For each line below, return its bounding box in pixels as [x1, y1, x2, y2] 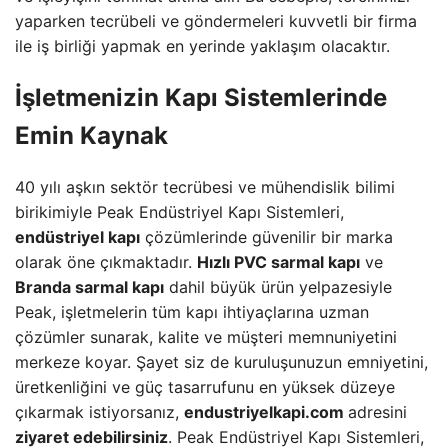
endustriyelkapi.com [184, 402, 348, 423]
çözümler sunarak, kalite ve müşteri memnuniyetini [15, 327, 397, 348]
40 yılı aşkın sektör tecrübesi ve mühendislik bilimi [15, 177, 395, 198]
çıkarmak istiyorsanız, [15, 402, 184, 423]
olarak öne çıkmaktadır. [15, 252, 197, 273]
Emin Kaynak [15, 121, 168, 151]
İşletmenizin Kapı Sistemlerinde [15, 83, 387, 113]
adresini [348, 402, 407, 423]
